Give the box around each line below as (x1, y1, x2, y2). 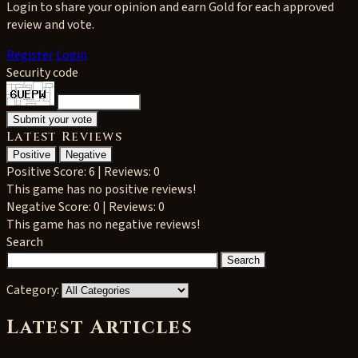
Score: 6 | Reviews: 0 (54, 163, 160, 181)
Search (6, 233, 43, 251)
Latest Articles (6, 314, 193, 340)
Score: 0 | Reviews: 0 (58, 198, 165, 216)
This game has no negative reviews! (6, 216, 200, 233)
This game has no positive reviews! (6, 181, 196, 198)
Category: (6, 281, 59, 299)
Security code (6, 64, 78, 82)
